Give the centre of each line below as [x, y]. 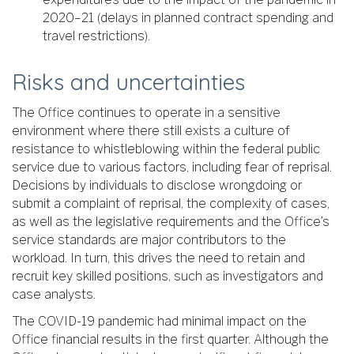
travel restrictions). [96, 36]
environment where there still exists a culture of [151, 130]
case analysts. [54, 294]
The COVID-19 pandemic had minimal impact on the [159, 322]
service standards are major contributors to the [149, 239]
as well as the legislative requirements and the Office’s [171, 221]
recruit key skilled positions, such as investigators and [168, 276]
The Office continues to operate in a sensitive [146, 112]
